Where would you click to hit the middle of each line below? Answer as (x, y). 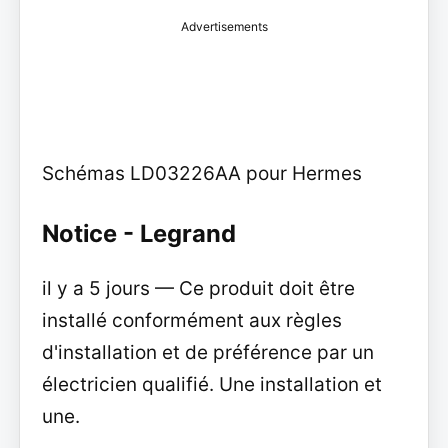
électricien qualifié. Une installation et (211, 385)
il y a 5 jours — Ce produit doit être (198, 289)
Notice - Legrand (138, 234)
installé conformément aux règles (191, 321)
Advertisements (224, 27)
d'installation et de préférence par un (207, 353)
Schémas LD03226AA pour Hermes (201, 174)
